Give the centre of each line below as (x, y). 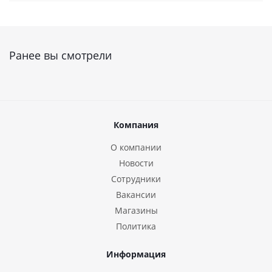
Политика (136, 226)
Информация (136, 254)
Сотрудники (136, 179)
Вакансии (136, 195)
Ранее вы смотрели (60, 55)
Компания (136, 125)
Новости (136, 163)
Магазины (136, 210)
